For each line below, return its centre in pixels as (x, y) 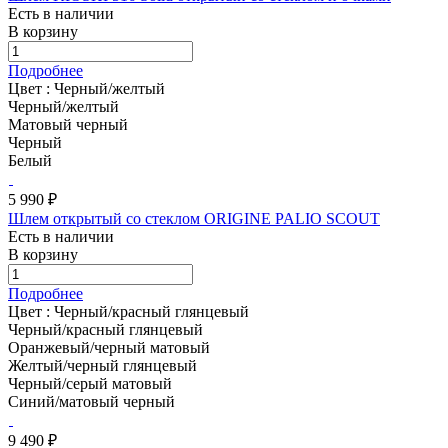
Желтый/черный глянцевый (102, 365)
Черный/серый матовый (90, 383)
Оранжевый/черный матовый (109, 347)
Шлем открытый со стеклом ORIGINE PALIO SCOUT (194, 218)
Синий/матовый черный (91, 401)
